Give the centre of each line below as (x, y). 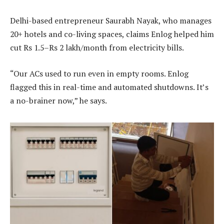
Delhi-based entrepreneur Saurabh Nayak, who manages (111, 21)
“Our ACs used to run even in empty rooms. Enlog (99, 74)
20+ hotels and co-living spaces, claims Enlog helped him (112, 34)
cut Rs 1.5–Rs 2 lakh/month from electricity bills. (97, 48)
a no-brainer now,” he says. (58, 101)
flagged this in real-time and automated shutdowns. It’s (109, 87)
